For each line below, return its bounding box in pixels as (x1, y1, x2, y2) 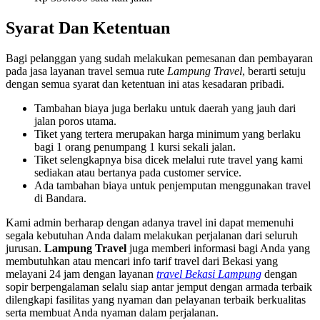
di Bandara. (34, 191, 86, 204)
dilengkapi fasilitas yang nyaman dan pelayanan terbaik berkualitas (6, 293, 306, 306)
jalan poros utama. (34, 114, 116, 127)
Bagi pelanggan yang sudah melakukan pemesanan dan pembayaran (6, 51, 313, 64)
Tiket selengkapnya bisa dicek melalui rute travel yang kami (34, 153, 303, 166)
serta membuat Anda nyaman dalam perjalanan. (6, 306, 219, 319)
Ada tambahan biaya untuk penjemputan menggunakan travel (34, 179, 311, 191)
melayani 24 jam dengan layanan (6, 267, 156, 280)
